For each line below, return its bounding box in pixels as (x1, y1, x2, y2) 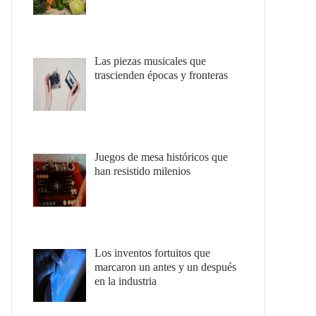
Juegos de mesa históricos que (95, 150, 228, 163)
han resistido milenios (95, 164, 190, 177)
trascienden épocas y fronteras (95, 68, 228, 81)
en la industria (95, 274, 157, 287)
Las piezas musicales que (95, 54, 206, 67)
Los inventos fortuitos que (95, 246, 210, 259)
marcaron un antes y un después (95, 260, 236, 273)
